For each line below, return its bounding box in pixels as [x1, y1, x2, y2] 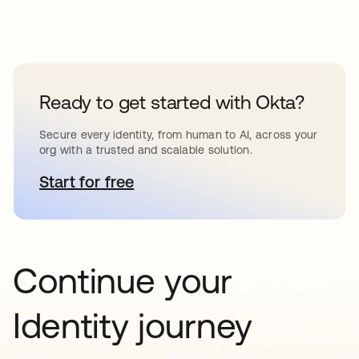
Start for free [39, 172, 135, 191]
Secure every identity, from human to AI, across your [39, 128, 318, 141]
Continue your [13, 260, 232, 301]
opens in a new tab [86, 172, 225, 191]
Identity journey [13, 305, 252, 345]
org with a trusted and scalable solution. [39, 143, 252, 156]
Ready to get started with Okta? [39, 91, 305, 113]
